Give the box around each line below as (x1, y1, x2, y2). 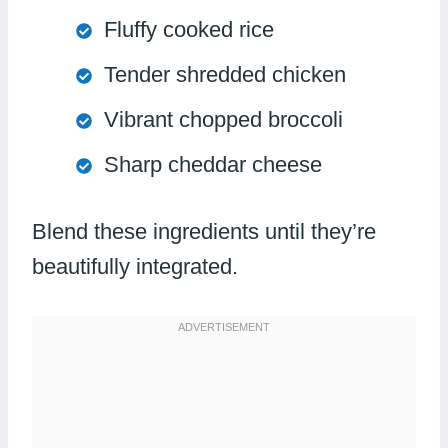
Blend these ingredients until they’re (32, 218, 376, 244)
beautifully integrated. (32, 253, 238, 279)
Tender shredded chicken (104, 61, 346, 87)
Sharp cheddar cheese (104, 151, 322, 177)
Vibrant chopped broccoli (104, 106, 343, 132)
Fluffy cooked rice (104, 16, 274, 42)
